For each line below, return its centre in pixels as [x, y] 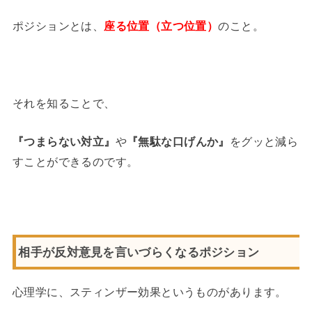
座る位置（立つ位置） [161, 26]
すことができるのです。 [75, 162]
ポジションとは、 [58, 26]
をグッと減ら [264, 142]
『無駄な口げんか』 [178, 142]
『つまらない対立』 [64, 142]
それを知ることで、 [64, 103]
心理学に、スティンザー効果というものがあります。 [149, 291]
